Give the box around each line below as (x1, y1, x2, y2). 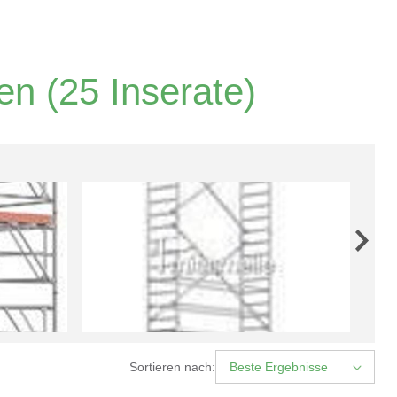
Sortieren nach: (129, 359, 215, 374)
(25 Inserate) (35, 71, 256, 113)
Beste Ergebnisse (230, 359, 328, 374)
